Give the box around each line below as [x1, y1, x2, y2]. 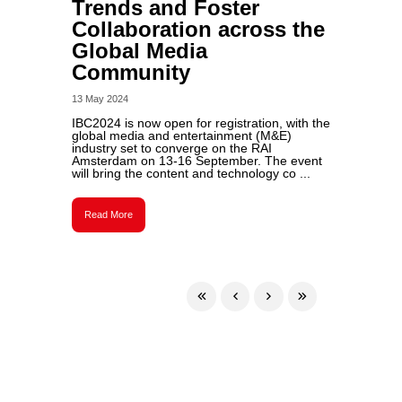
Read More [83, 209, 133, 220]
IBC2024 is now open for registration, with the [71, 116, 330, 130]
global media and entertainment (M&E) [71, 128, 292, 143]
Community [71, 60, 190, 84]
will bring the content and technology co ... [71, 166, 310, 180]
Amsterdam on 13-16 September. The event [71, 153, 322, 168]
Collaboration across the [71, 17, 325, 41]
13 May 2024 [71, 93, 128, 104]
